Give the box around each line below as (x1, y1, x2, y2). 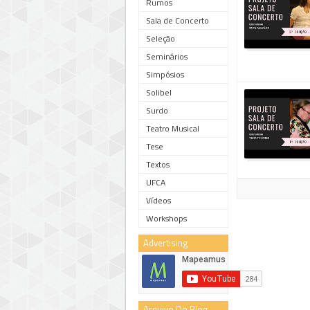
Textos (146, 158, 170, 171)
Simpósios (146, 68, 184, 81)
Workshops (146, 212, 187, 225)
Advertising (143, 236, 188, 250)
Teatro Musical (146, 122, 199, 135)
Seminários (146, 50, 188, 63)
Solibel (146, 86, 172, 99)
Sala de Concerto (146, 14, 209, 27)
